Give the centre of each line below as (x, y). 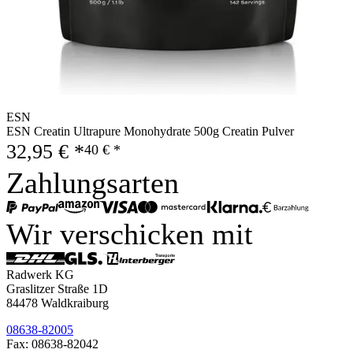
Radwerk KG (40, 274)
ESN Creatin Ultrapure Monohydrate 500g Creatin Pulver (150, 131)
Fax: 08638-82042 (52, 344)
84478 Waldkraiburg (58, 303)
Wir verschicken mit (130, 234)
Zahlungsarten (93, 182)
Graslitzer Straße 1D (57, 288)
